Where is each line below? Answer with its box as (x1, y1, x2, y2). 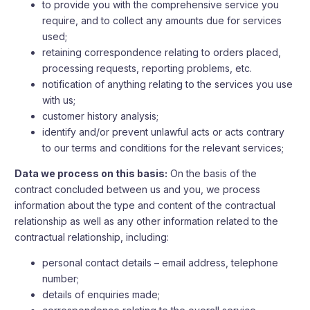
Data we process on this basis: (15, 167, 168, 179)
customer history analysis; (42, 110, 159, 122)
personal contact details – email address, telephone (42, 257, 279, 268)
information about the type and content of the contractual (15, 199, 276, 211)
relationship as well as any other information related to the (15, 215, 279, 227)
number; (42, 273, 80, 284)
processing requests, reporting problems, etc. (42, 62, 253, 74)
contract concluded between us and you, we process (15, 183, 261, 195)
